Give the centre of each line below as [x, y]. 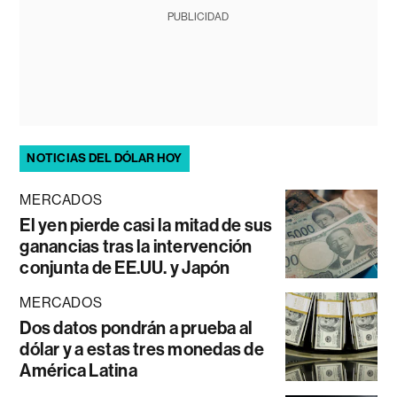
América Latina [78, 371]
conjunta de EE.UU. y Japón [125, 268]
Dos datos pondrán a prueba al [136, 328]
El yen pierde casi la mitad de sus [146, 226]
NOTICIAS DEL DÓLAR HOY [105, 159]
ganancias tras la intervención [136, 247]
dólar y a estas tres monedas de [142, 350]
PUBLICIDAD [198, 17]
